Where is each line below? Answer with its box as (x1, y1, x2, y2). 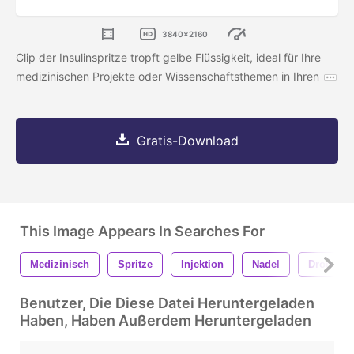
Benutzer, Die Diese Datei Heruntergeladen (20, 295, 314, 312)
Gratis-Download (136, 133, 239, 149)
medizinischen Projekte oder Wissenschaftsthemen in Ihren (16, 70, 319, 84)
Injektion (181, 258, 224, 271)
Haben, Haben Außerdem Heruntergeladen (20, 312, 311, 330)
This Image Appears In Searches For (20, 223, 265, 240)
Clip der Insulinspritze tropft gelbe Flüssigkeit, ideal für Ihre (16, 51, 321, 65)
